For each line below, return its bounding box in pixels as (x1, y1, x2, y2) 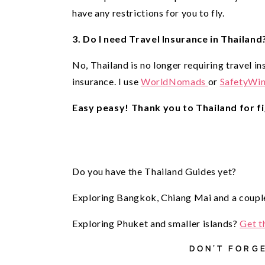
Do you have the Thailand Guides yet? (72, 166, 237, 177)
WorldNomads (140, 76, 208, 88)
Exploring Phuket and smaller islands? (72, 218, 240, 230)
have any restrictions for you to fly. (72, 7, 227, 19)
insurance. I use (72, 76, 141, 88)
